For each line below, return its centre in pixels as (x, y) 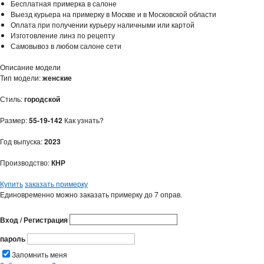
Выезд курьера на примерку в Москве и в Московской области (113, 14)
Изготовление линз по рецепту (63, 35)
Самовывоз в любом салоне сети (66, 45)
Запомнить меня (39, 255)
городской (42, 99)
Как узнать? (84, 120)
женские (57, 77)
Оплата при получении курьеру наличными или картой (103, 24)
